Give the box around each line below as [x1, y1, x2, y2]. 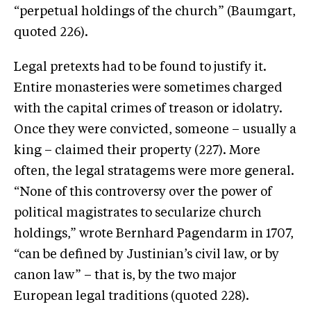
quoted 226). [14, 26, 88, 39]
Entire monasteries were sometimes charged [14, 81, 283, 94]
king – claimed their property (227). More [14, 144, 260, 157]
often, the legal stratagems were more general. [14, 165, 294, 178]
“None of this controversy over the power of [14, 185, 272, 199]
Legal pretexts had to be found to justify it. [14, 60, 267, 74]
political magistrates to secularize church [14, 206, 262, 219]
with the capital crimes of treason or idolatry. [14, 102, 283, 115]
